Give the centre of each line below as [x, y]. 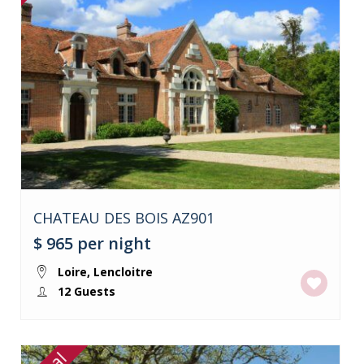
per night [114, 243]
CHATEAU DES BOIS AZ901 [123, 217]
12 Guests [84, 291]
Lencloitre [123, 271]
